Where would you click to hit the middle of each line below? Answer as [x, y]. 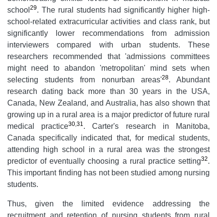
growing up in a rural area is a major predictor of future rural [108, 114]
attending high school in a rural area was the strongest [108, 149]
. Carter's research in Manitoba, [147, 126]
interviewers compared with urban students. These [108, 45]
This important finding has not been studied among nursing [108, 172]
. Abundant [189, 79]
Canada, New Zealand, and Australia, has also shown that [108, 103]
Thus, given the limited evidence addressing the [108, 203]
